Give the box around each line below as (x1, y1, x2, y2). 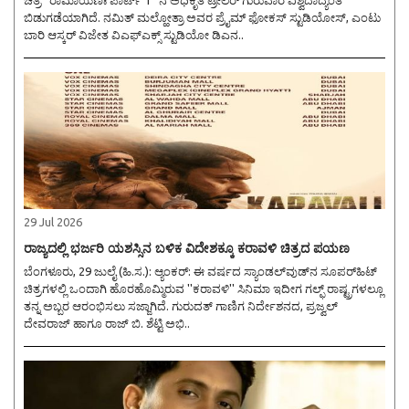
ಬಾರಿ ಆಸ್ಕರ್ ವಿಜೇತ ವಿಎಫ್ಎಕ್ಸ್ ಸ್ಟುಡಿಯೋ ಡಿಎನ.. (24, 28, 244, 42)
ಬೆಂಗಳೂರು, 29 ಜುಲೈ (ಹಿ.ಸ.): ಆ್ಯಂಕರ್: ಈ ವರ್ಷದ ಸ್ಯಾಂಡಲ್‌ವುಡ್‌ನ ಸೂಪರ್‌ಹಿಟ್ (24, 265, 154, 278)
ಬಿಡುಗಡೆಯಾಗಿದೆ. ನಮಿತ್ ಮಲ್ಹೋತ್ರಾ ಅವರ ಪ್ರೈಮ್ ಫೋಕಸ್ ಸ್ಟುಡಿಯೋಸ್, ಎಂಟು (24, 11, 381, 25)
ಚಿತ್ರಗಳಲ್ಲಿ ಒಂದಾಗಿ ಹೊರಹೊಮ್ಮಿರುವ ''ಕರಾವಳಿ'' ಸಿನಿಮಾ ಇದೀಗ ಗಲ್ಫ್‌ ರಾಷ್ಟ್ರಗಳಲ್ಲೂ (24, 282, 383, 296)
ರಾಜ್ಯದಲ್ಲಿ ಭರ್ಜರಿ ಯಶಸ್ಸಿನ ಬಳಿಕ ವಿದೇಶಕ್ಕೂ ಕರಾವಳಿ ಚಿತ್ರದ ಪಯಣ (24, 240, 350, 257)
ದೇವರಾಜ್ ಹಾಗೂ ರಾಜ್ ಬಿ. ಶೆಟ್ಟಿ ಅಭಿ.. (24, 317, 190, 330)
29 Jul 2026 (24, 215, 82, 229)
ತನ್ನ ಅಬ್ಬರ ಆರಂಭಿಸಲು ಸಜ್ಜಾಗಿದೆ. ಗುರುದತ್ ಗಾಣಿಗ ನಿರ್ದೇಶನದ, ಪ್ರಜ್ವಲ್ (24, 299, 338, 313)
